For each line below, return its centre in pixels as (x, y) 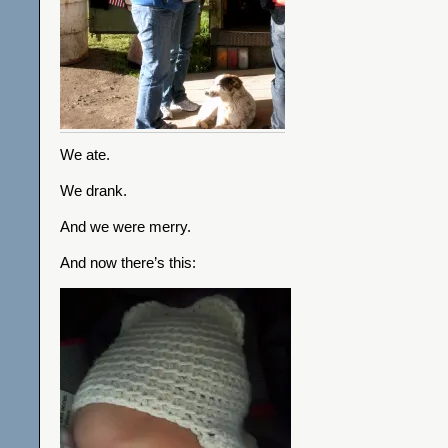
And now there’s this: (128, 262)
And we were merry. (125, 226)
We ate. (85, 154)
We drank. (93, 190)
